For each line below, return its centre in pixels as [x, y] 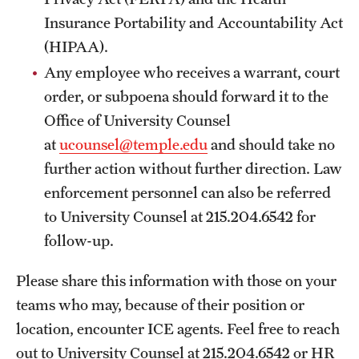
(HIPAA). [76, 46]
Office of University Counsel [137, 120]
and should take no [271, 144]
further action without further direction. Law [193, 168]
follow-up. [79, 240]
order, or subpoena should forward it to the [186, 96]
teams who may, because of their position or [160, 305]
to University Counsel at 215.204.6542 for [180, 216]
